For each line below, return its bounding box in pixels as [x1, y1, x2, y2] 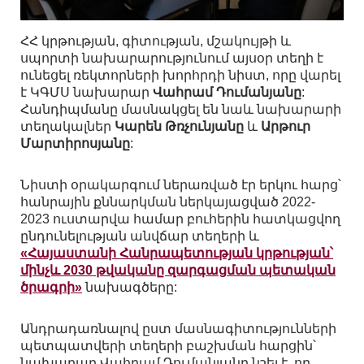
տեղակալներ [20, 119, 115, 134]
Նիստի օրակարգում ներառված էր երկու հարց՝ [20, 178, 341, 193]
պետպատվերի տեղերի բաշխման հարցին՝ [20, 339, 316, 353]
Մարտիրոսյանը [20, 136, 130, 151]
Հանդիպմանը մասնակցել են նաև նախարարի [20, 102, 341, 117]
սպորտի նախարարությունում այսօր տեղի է [20, 51, 323, 66]
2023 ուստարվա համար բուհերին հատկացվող [20, 212, 340, 227]
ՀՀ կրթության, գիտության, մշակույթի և [20, 34, 291, 49]
